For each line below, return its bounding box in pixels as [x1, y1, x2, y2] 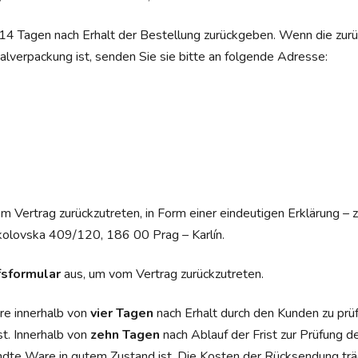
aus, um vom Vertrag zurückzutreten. [61, 265, 264, 283]
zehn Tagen [90, 325, 160, 344]
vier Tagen [90, 304, 153, 322]
